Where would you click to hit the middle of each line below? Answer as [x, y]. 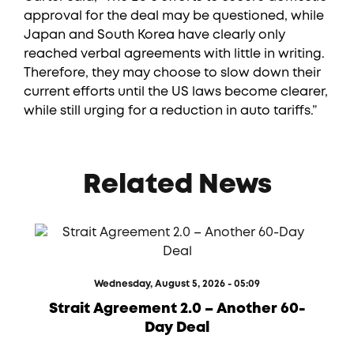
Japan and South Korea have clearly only [154, 35]
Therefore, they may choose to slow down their [172, 73]
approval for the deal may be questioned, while [174, 16]
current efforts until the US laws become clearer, [176, 92]
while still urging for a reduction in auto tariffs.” [170, 111]
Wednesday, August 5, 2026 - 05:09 [177, 284]
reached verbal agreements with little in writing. [174, 54]
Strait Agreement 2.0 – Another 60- [177, 309]
